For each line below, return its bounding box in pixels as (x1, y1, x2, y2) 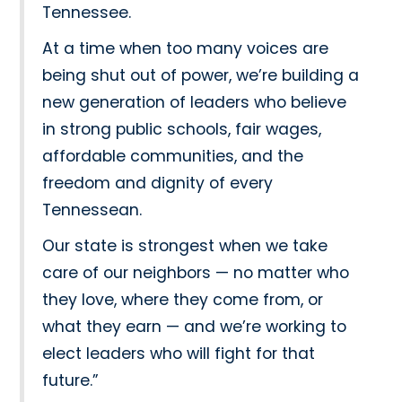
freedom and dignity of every (42, 172, 274, 195)
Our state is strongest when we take (42, 235, 328, 258)
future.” (42, 370, 100, 392)
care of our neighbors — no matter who (42, 262, 350, 284)
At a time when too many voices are (42, 38, 329, 60)
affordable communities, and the (42, 145, 304, 168)
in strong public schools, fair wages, (42, 118, 322, 141)
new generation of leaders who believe (42, 92, 347, 114)
